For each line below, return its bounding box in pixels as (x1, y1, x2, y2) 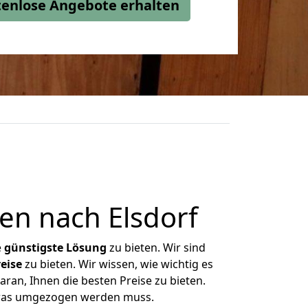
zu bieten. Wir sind (107, 240, 206, 255)
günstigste (4, 240, 63, 255)
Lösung (66, 240, 107, 255)
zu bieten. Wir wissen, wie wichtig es (21, 256, 213, 272)
